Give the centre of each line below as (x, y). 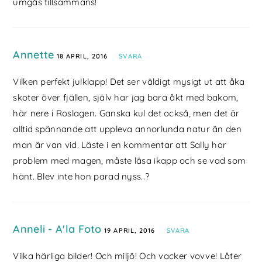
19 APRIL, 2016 (130, 231)
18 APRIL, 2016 (82, 56)
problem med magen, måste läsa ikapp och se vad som (130, 161)
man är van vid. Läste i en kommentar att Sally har (120, 145)
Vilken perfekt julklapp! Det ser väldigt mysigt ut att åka (129, 82)
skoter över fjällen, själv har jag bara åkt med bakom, (126, 98)
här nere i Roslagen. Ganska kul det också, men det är (126, 113)
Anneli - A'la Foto (57, 229)
